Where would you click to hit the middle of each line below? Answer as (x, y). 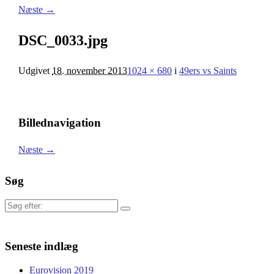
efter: (14, 217)
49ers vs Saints (208, 70)
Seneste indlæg (42, 246)
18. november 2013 (90, 70)
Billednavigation (60, 122)
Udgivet (35, 70)
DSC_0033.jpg (63, 41)
